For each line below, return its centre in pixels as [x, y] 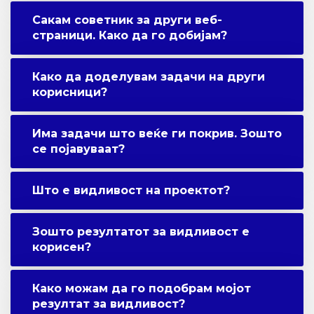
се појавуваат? [78, 149]
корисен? [62, 247]
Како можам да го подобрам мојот [142, 289]
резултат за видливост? [109, 304]
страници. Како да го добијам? [130, 36]
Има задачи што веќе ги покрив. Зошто [157, 134]
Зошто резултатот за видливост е [141, 232]
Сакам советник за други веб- [127, 20]
